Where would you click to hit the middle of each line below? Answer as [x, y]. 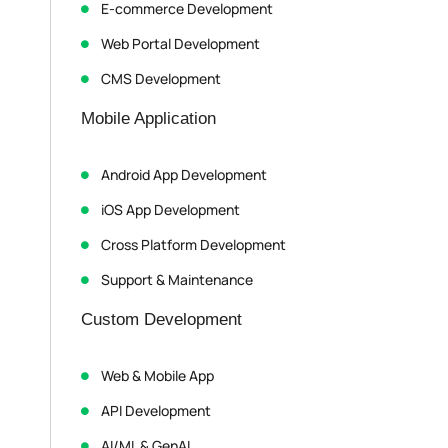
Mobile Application [148, 119]
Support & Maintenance [177, 280]
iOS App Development [170, 210]
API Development [156, 411]
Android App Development [184, 175]
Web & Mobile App [157, 376]
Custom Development [161, 320]
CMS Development [161, 79]
